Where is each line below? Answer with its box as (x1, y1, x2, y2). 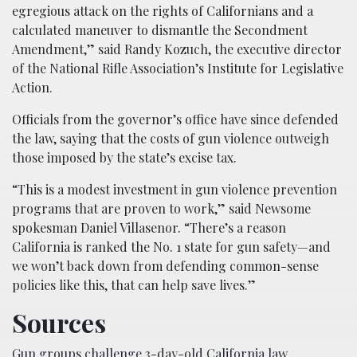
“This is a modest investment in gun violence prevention (12, 180, 337, 198)
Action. (12, 78, 53, 96)
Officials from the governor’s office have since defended (12, 110, 339, 127)
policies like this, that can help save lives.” (12, 276, 256, 293)
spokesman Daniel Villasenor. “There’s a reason (12, 218, 286, 236)
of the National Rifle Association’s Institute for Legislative (12, 59, 343, 76)
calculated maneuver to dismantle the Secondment (12, 21, 308, 38)
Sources (12, 304, 106, 339)
